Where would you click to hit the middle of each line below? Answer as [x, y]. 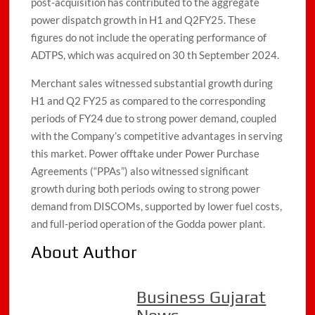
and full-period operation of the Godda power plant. [148, 224]
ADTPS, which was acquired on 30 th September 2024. [155, 55]
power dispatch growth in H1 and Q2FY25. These [144, 20]
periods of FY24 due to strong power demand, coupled [154, 118]
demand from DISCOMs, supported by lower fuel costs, [157, 206]
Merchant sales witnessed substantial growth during [152, 83]
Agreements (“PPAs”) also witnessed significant [140, 171]
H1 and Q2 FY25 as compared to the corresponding [149, 101]
